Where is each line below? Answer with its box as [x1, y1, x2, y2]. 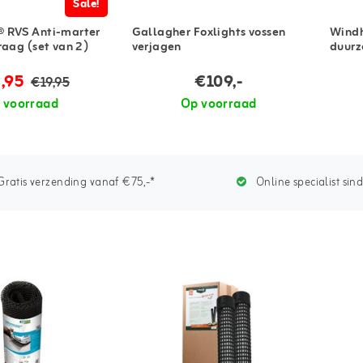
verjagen [131, 37, 181, 58]
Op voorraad [180, 93, 257, 115]
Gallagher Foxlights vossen [131, 23, 286, 44]
